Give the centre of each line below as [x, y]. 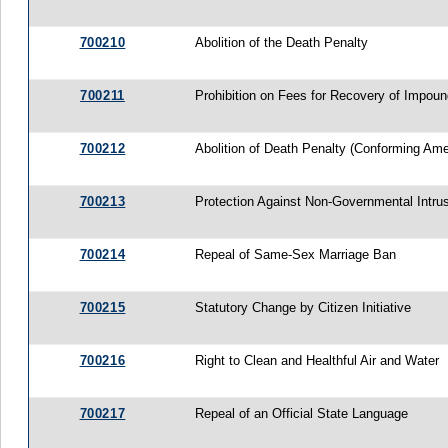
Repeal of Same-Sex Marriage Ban [296, 254]
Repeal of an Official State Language [302, 413]
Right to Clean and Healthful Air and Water [317, 360]
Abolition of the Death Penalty [282, 42]
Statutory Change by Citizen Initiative [303, 307]
